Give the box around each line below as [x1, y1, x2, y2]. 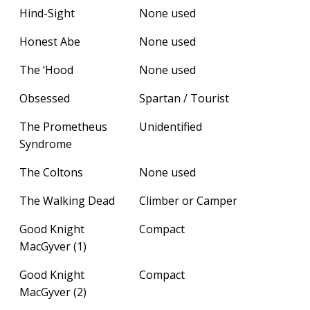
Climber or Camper [139, 192, 237, 208]
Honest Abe [19, 33, 80, 49]
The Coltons [19, 164, 83, 180]
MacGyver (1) [19, 238, 86, 254]
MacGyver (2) [19, 284, 86, 300]
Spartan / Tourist [139, 90, 229, 106]
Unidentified [139, 118, 202, 134]
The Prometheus [19, 118, 107, 134]
